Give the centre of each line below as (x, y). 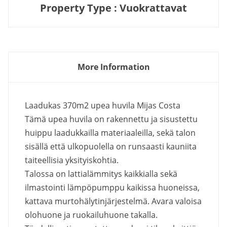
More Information (113, 67)
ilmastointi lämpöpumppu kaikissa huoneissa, (112, 188)
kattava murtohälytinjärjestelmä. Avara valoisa (113, 201)
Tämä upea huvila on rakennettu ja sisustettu (111, 119)
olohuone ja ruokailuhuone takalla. (91, 215)
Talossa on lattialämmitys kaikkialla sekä (101, 174)
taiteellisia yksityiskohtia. (72, 160)
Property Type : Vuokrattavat (113, 8)
